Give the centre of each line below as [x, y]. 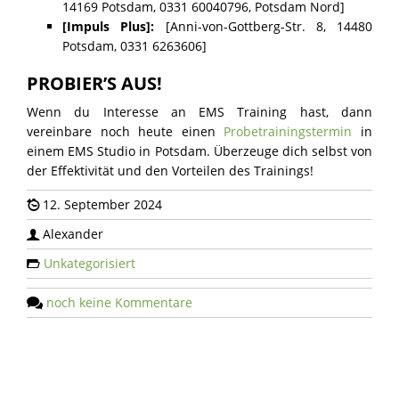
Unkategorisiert [90, 264]
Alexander [71, 234]
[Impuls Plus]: [109, 27]
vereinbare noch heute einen [126, 132]
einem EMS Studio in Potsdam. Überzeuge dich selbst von [199, 151]
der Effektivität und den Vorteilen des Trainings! [170, 171]
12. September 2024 [101, 205]
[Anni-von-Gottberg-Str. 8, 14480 [263, 27]
